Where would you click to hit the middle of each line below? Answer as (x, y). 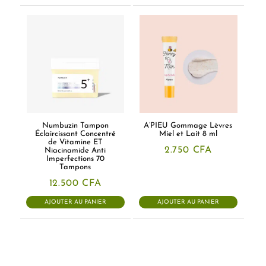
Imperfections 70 (75, 159)
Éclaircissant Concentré (75, 134)
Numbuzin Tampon (75, 125)
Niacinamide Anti (75, 150)
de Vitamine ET (75, 142)
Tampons (75, 167)
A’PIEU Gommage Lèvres (188, 125)
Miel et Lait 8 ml (188, 134)
